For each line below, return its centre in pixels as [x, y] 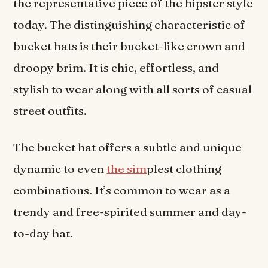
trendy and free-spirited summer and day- [130, 212]
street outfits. [51, 110]
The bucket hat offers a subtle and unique [128, 147]
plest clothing [184, 169]
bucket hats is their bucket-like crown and [130, 46]
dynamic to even [60, 169]
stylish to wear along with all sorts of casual [133, 89]
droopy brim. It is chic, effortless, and [116, 67]
